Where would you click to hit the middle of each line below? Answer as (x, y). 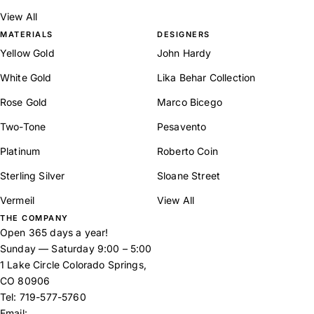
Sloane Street (189, 175)
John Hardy (184, 53)
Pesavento (182, 126)
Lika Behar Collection (206, 77)
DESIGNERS (184, 34)
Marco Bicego (190, 102)
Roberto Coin (187, 151)
